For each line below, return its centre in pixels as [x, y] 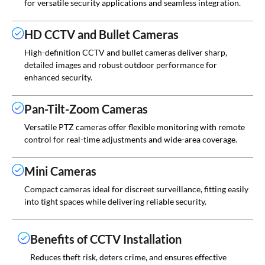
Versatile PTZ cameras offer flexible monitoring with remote [135, 127]
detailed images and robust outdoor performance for [121, 64]
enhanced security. [58, 77]
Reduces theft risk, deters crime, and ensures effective [128, 257]
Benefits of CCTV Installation [106, 239]
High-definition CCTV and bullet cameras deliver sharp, [126, 52]
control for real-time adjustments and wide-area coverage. [131, 139]
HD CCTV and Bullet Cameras [101, 34]
